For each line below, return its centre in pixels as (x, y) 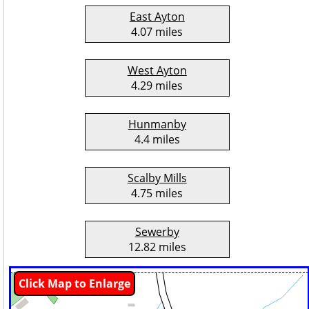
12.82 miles (157, 247)
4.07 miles (157, 32)
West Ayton (157, 71)
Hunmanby (157, 124)
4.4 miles (157, 140)
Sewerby (157, 232)
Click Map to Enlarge (75, 284)
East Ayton (157, 17)
